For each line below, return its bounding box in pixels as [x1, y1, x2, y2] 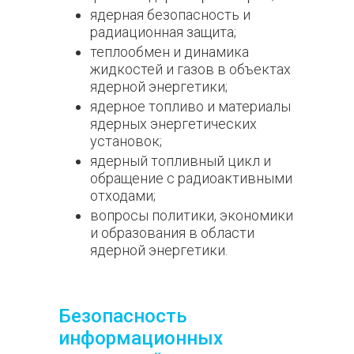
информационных [58, 327, 223, 349]
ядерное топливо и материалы [90, 98, 291, 115]
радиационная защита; [90, 24, 236, 40]
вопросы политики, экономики [90, 207, 293, 224]
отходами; [90, 187, 156, 204]
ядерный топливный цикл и [90, 153, 271, 169]
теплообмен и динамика [90, 43, 249, 60]
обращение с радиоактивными [90, 170, 292, 186]
